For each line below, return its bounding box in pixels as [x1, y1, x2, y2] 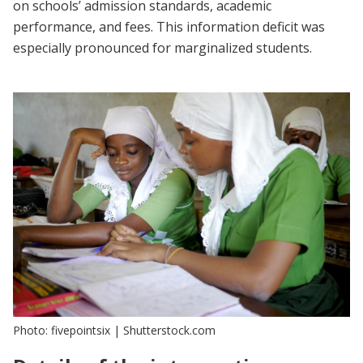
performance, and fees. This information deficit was [13, 17, 325, 36]
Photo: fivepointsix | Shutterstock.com [13, 322, 216, 338]
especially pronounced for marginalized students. [13, 38, 312, 57]
